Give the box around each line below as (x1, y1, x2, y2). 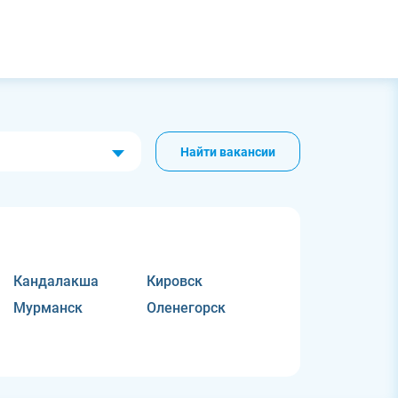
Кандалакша (13, 273, 99, 290)
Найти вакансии (179, 144, 275, 159)
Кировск (146, 273, 203, 290)
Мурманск (13, 299, 84, 316)
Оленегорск (146, 299, 226, 316)
